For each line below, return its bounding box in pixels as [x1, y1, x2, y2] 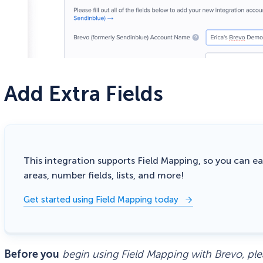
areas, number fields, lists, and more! [23, 169, 184, 181]
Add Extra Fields [4, 80, 164, 106]
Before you [4, 247, 60, 261]
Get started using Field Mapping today [23, 194, 179, 205]
